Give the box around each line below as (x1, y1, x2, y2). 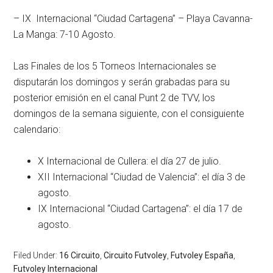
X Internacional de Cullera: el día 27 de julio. (38, 155, 222, 167)
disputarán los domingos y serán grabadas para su (13, 76, 230, 88)
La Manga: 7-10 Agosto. (13, 29, 116, 40)
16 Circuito (59, 250, 101, 260)
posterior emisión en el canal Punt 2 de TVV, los (13, 92, 216, 104)
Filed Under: (13, 250, 60, 260)
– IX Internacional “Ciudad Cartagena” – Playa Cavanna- (13, 13, 253, 24)
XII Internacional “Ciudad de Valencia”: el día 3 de (38, 171, 246, 183)
